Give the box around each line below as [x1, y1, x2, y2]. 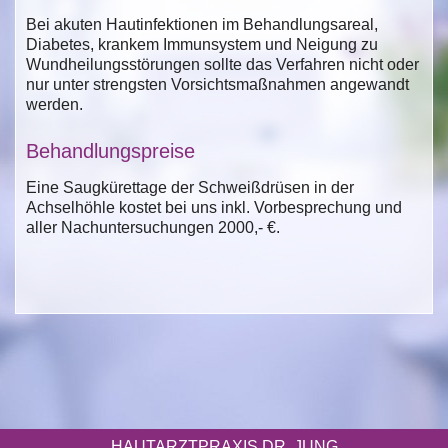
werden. [26, 95, 83, 113]
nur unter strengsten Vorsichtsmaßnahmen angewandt [26, 75, 409, 93]
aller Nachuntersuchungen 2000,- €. [26, 218, 280, 236]
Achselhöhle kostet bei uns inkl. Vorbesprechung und [26, 198, 402, 216]
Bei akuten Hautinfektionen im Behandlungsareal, [26, 15, 378, 33]
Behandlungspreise [26, 139, 195, 162]
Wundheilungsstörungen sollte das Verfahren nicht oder [26, 55, 419, 73]
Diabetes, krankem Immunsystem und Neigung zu [26, 35, 378, 53]
